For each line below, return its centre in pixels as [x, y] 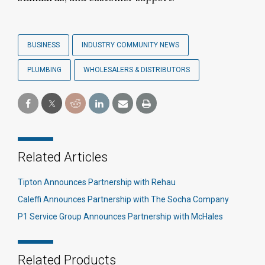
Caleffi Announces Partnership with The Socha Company [123, 199]
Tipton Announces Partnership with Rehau [97, 182]
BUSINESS [43, 45]
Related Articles [63, 157]
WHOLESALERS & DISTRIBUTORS [137, 70]
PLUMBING [44, 70]
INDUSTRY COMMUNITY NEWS [130, 45]
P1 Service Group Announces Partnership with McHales [120, 216]
